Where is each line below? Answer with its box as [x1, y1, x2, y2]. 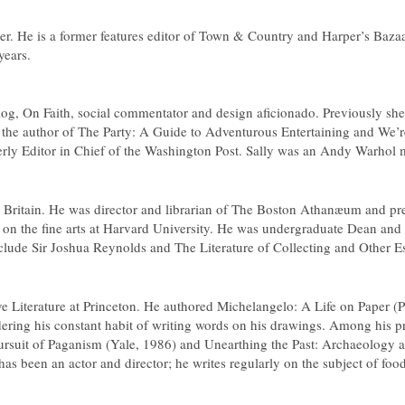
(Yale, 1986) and [106, 334, 204, 353]
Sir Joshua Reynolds [32, 238, 146, 256]
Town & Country [199, 26, 294, 44]
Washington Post [145, 141, 239, 159]
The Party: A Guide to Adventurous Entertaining [78, 122, 350, 140]
